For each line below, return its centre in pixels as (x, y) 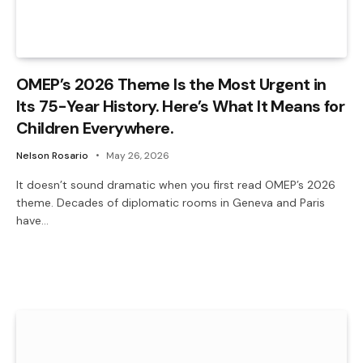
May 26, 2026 (138, 155)
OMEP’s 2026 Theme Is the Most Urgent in (171, 84)
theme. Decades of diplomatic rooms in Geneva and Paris (171, 202)
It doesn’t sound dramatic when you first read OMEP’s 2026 (176, 184)
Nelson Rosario (52, 155)
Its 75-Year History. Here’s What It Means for (180, 106)
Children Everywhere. (95, 128)
